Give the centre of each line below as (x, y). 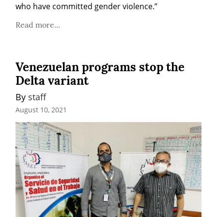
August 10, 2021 (41, 110)
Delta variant (52, 80)
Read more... (38, 24)
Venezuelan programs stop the (100, 67)
